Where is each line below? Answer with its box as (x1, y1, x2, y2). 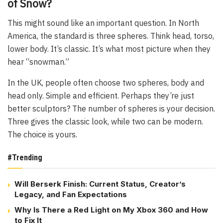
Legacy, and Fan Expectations (14, 189, 127, 199)
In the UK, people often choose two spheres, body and (7, 77, 204, 88)
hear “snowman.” (7, 56, 69, 67)
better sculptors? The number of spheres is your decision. (7, 103, 215, 113)
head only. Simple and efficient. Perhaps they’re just (7, 90, 194, 101)
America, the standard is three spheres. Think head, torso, (7, 30, 214, 41)
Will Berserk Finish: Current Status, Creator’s (14, 179, 186, 189)
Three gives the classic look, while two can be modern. (7, 116, 203, 126)
